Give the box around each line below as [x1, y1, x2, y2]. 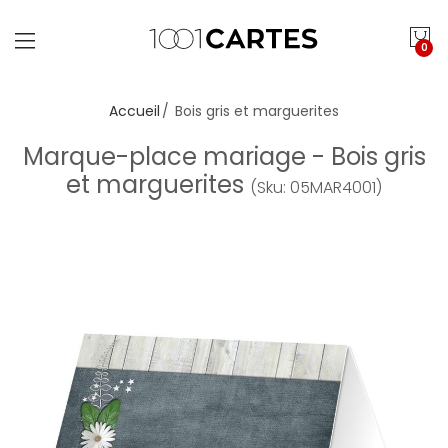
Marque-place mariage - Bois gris [22, 140, 426, 173]
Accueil [109, 101, 160, 121]
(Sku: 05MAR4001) [250, 176, 382, 199]
